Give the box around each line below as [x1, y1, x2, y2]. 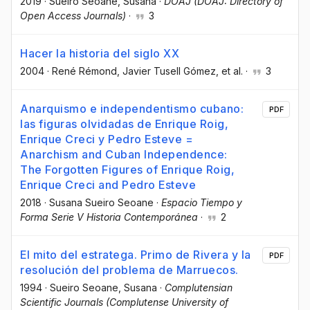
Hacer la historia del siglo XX [20, 46, 179, 61]
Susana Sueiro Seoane [49, 197, 154, 209]
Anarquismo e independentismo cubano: [20, 102, 244, 116]
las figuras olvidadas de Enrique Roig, [20, 117, 228, 131]
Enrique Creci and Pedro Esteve [20, 178, 196, 192]
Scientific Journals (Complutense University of [20, 296, 228, 309]
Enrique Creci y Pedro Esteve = [20, 132, 193, 147]
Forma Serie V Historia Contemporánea [20, 211, 198, 224]
